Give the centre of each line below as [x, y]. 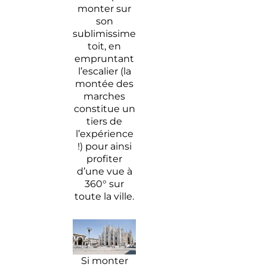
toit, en [105, 46]
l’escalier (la [104, 71]
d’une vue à [104, 171]
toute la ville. [105, 196]
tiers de [105, 121]
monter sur [105, 8]
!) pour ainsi [104, 146]
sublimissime [105, 33]
